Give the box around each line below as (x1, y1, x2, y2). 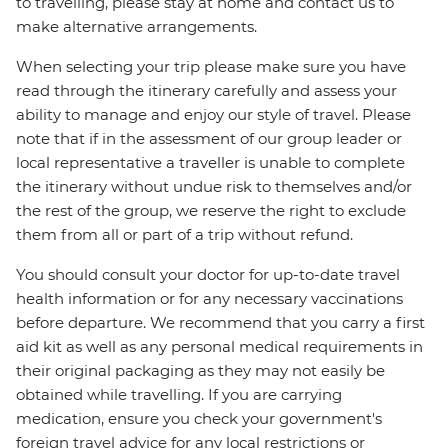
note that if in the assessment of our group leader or (16, 129, 402, 149)
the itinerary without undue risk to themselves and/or (16, 177, 412, 197)
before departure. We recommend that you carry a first (16, 313, 425, 333)
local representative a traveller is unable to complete (16, 153, 405, 173)
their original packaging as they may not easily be (16, 361, 385, 381)
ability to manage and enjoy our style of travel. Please (16, 105, 411, 125)
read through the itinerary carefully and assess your (16, 81, 397, 101)
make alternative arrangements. (16, 17, 257, 37)
